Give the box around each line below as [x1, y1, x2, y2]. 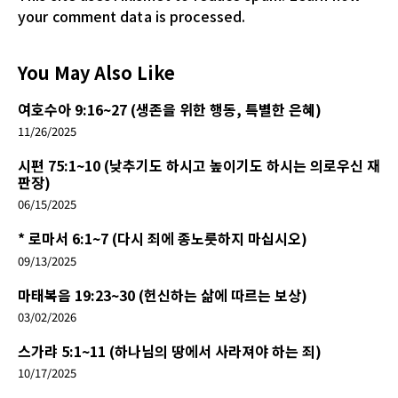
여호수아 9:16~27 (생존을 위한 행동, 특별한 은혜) [18, 99, 322, 121]
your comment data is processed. [18, 5, 246, 28]
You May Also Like [18, 60, 175, 86]
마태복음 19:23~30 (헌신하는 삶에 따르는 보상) [18, 283, 307, 306]
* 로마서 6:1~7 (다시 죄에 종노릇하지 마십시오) [18, 227, 307, 250]
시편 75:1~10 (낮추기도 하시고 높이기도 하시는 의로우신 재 [18, 155, 380, 177]
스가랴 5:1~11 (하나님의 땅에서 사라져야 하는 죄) [18, 339, 322, 362]
